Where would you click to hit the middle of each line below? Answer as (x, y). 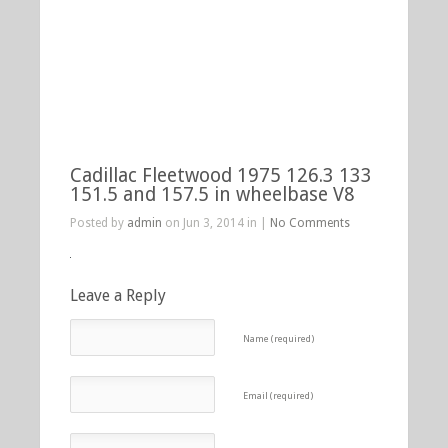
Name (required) (279, 338)
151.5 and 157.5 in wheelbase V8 (212, 194)
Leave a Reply (118, 295)
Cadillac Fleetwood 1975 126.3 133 (221, 175)
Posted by (98, 223)
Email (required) (278, 395)
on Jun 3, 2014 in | (216, 223)
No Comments (310, 223)
